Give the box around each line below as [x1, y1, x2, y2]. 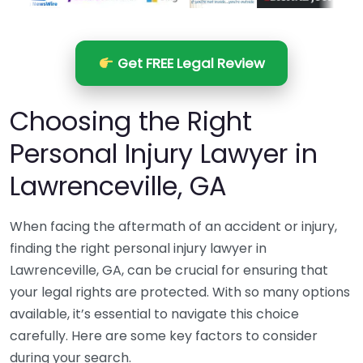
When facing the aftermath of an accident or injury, [10, 217, 337, 236]
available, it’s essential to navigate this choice [10, 305, 299, 323]
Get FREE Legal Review [113, 53, 265, 73]
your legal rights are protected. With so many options [10, 283, 350, 301]
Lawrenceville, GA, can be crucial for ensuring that [10, 261, 328, 280]
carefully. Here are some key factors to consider [10, 327, 318, 345]
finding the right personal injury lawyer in [10, 239, 267, 258]
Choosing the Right [10, 103, 252, 139]
